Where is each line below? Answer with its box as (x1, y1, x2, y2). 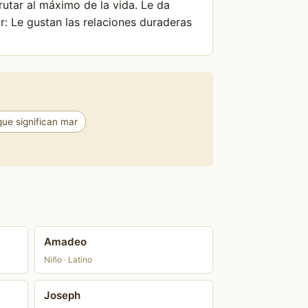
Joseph (44, 289, 81, 302)
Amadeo (44, 235, 87, 249)
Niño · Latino (44, 254, 93, 265)
